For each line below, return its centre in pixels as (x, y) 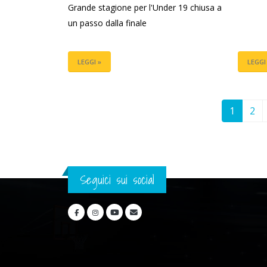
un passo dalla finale (107, 23)
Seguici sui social (117, 180)
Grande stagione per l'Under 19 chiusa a (145, 8)
